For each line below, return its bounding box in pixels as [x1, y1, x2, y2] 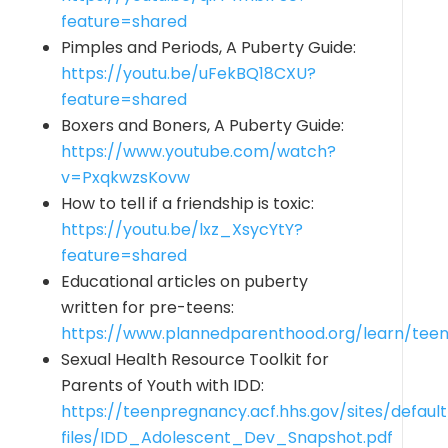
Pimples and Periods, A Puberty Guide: [60, 36, 356, 59]
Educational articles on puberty [60, 270, 308, 293]
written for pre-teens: [60, 296, 234, 319]
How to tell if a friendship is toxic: [60, 192, 314, 215]
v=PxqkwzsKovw [60, 166, 190, 189]
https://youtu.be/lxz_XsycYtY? [60, 218, 303, 241]
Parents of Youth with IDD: [60, 374, 264, 397]
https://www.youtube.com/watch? [60, 140, 336, 163]
